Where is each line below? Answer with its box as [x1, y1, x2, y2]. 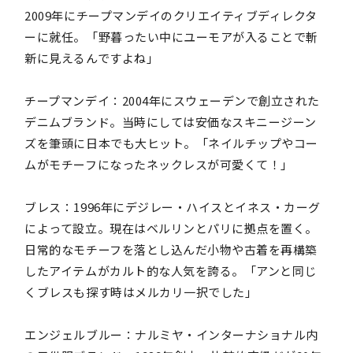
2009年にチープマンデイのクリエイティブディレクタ [24, 6, 318, 24]
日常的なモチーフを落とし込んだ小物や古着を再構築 [24, 240, 318, 258]
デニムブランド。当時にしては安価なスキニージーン [24, 113, 317, 130]
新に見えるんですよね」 [24, 49, 159, 66]
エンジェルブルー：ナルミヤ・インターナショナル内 [24, 325, 318, 343]
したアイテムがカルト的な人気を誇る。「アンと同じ [24, 262, 317, 279]
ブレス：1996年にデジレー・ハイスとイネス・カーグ [24, 198, 321, 215]
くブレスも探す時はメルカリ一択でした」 [24, 283, 258, 300]
